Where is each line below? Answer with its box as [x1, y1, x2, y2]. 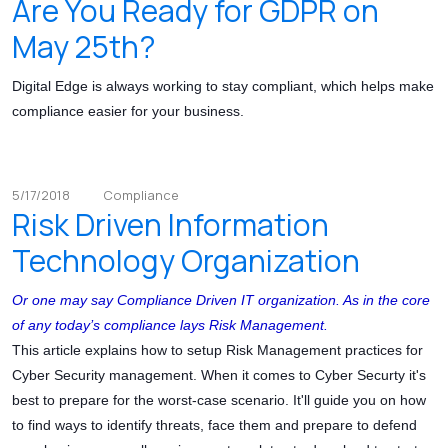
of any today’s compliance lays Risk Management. [12, 317, 328, 334]
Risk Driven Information [12, 204, 329, 246]
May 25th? [12, 26, 156, 68]
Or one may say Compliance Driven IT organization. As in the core [12, 292, 430, 309]
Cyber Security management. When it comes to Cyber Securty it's [12, 367, 426, 384]
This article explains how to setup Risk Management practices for [12, 342, 423, 359]
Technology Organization [12, 240, 360, 282]
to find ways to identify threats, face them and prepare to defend [12, 417, 417, 434]
